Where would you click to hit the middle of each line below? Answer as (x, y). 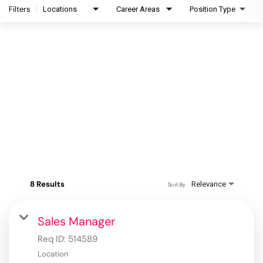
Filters (20, 9)
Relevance (209, 184)
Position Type (213, 9)
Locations (60, 9)
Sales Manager (76, 222)
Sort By (176, 184)
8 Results (47, 184)
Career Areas (138, 9)
